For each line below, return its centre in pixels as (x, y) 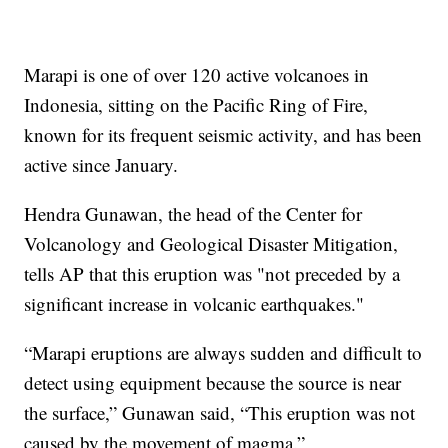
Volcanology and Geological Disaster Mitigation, (211, 243)
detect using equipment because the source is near (213, 382)
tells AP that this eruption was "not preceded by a (212, 273)
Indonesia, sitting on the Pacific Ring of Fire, (196, 104)
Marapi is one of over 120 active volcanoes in (197, 74)
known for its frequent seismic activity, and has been (223, 134)
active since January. (101, 164)
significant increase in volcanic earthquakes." (194, 303)
